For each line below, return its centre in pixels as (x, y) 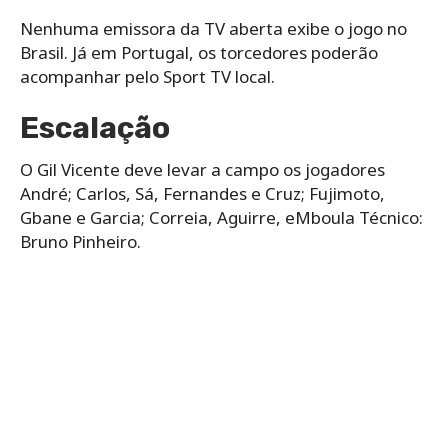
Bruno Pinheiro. (80, 241)
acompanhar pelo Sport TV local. (147, 76)
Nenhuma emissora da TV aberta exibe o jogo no (213, 28)
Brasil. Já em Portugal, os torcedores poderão (199, 52)
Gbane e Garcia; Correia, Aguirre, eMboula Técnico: (221, 217)
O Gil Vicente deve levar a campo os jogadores (202, 169)
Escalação (95, 127)
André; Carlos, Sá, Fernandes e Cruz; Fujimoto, (202, 193)
